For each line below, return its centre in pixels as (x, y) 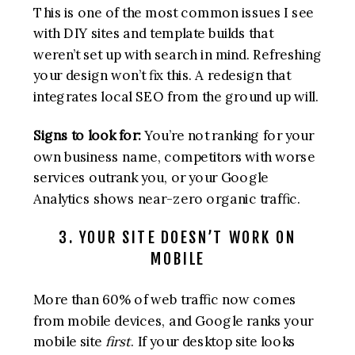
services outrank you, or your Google (151, 177)
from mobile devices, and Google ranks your (173, 321)
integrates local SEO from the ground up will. (176, 97)
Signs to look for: (87, 136)
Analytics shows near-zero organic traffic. (167, 199)
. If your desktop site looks (213, 342)
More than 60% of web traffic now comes (165, 300)
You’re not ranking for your (227, 136)
